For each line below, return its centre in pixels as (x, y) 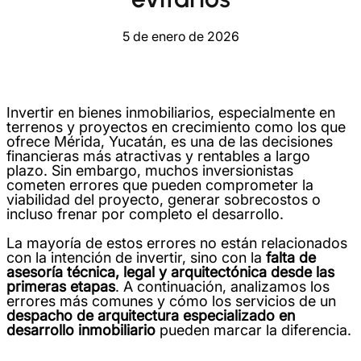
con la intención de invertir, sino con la (136, 258)
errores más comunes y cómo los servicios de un (171, 301)
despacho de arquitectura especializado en (151, 316)
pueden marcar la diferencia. (253, 330)
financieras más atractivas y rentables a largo (158, 156)
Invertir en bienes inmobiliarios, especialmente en (171, 113)
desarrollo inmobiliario (81, 330)
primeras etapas (61, 287)
